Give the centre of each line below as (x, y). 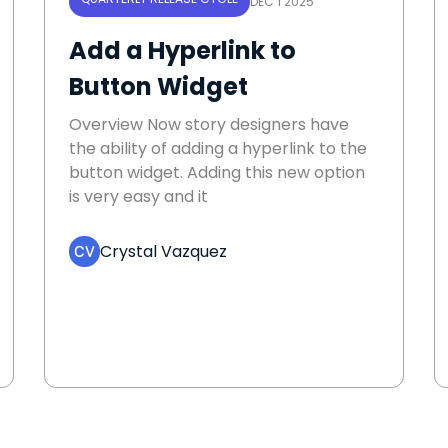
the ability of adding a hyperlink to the (218, 149)
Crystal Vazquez (163, 251)
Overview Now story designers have (209, 125)
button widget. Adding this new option (217, 173)
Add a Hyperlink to (182, 51)
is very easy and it (138, 197)
